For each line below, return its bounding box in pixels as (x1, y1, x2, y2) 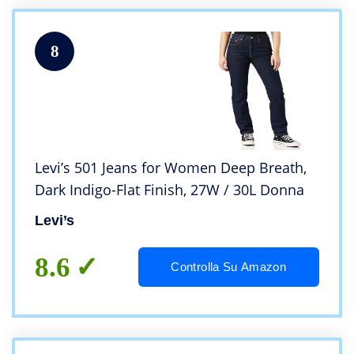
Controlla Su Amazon (171, 260, 287, 274)
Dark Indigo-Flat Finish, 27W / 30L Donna (35, 180, 304, 200)
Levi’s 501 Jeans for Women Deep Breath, (35, 158, 307, 178)
